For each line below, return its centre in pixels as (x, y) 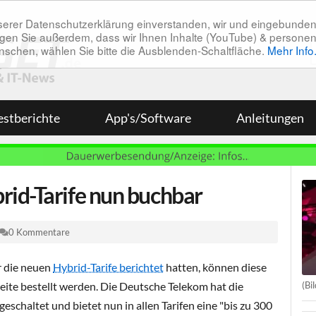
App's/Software (148, 118)
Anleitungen (270, 118)
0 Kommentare (39, 232)
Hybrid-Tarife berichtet (108, 267)
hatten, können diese (215, 267)
